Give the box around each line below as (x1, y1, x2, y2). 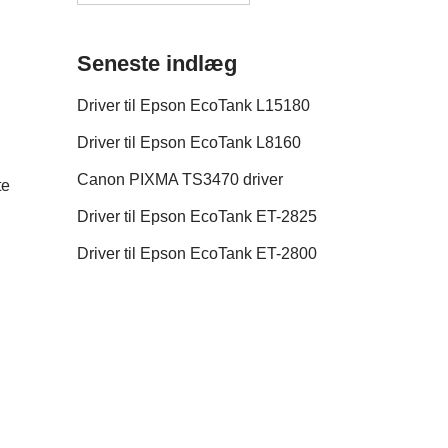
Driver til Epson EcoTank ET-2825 (77, 208, 317, 226)
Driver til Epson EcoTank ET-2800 (77, 245, 317, 263)
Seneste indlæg (77, 51, 237, 77)
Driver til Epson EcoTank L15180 (77, 97, 310, 115)
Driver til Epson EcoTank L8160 (77, 134, 301, 152)
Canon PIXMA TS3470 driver (77, 171, 283, 189)
